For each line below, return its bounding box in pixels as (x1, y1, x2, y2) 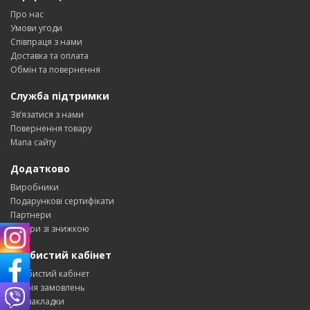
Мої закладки (10, 295, 64, 307)
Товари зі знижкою (10, 222, 89, 235)
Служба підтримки (10, 89, 109, 102)
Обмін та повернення (10, 63, 100, 75)
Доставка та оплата (10, 49, 89, 62)
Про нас (10, 8, 44, 20)
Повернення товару (10, 122, 92, 134)
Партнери (10, 208, 51, 221)
